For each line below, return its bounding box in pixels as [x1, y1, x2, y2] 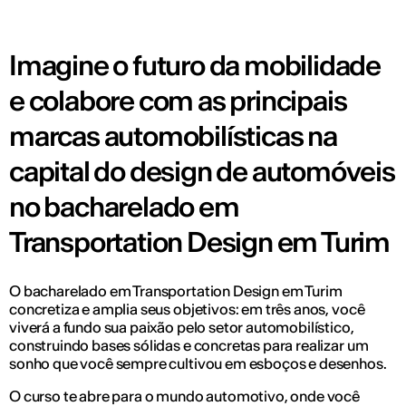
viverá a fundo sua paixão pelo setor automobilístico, [9, 318, 354, 336]
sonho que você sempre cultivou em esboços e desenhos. [9, 354, 387, 372]
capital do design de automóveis [9, 154, 395, 188]
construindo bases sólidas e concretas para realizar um [9, 336, 369, 354]
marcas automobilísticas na [9, 119, 337, 153]
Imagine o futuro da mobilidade [9, 48, 381, 82]
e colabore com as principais [9, 83, 347, 118]
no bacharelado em [9, 189, 239, 224]
